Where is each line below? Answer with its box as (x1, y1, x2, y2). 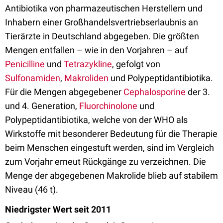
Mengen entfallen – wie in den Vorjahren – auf (5, 45, 188, 55)
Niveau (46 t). (5, 184, 58, 195)
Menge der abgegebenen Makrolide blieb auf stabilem (5, 170, 218, 181)
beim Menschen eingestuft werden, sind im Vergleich (5, 142, 214, 153)
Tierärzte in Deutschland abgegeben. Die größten (5, 31, 199, 41)
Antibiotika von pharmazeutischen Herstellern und (5, 3, 203, 13)
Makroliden (64, 73, 109, 83)
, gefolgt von (112, 59, 160, 69)
